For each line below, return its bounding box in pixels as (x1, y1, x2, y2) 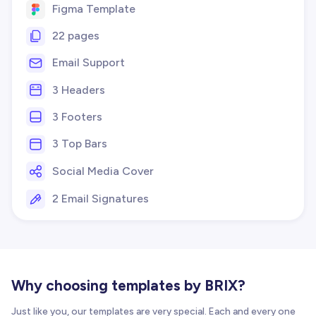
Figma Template (52, 2, 135, 16)
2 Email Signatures (52, 192, 149, 206)
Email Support (52, 56, 125, 70)
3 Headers (52, 83, 105, 97)
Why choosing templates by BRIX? (11, 276, 245, 295)
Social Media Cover (52, 164, 154, 178)
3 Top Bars (52, 137, 107, 151)
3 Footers (52, 109, 102, 123)
